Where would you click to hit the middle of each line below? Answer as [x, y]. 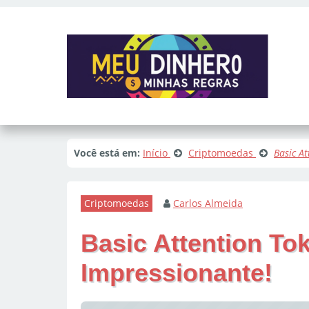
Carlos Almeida [208, 203]
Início [155, 153]
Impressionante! [177, 273]
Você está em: [107, 153]
